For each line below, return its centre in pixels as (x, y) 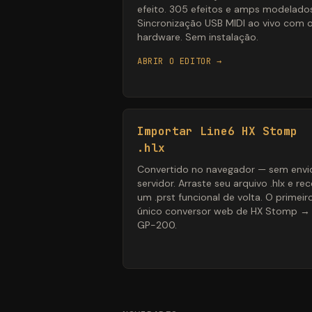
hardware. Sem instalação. (198, 37)
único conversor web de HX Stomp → (224, 211)
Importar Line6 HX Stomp (217, 132)
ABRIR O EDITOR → (180, 62)
